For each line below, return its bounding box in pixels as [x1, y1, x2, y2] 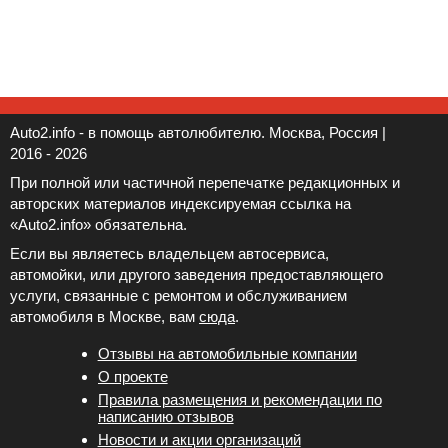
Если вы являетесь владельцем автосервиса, [10, 245, 329, 262]
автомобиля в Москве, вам [10, 308, 199, 325]
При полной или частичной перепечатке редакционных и [10, 174, 400, 191]
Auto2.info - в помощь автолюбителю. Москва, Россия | [10, 124, 386, 141]
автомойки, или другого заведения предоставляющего [10, 266, 383, 283]
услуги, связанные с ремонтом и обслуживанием [10, 287, 347, 304]
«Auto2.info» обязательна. [10, 216, 187, 233]
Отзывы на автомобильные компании [97, 345, 357, 362]
